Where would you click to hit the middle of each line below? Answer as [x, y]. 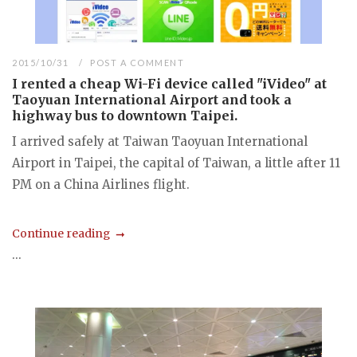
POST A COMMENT [137, 63]
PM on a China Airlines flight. [101, 185]
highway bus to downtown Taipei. [125, 116]
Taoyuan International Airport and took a [152, 100]
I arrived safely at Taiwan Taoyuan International [160, 142]
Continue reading [61, 234]
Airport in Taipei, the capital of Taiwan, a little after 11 [176, 163]
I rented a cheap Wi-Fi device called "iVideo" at [169, 84]
